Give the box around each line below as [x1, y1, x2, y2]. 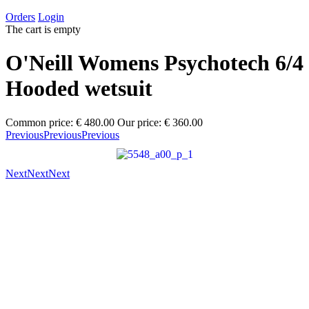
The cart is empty [6, 23, 81, 35]
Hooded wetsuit [6, 76, 152, 101]
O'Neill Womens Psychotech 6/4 [6, 50, 303, 76]
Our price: [117, 116, 161, 128]
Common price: [6, 116, 73, 128]
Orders [6, 11, 35, 23]
